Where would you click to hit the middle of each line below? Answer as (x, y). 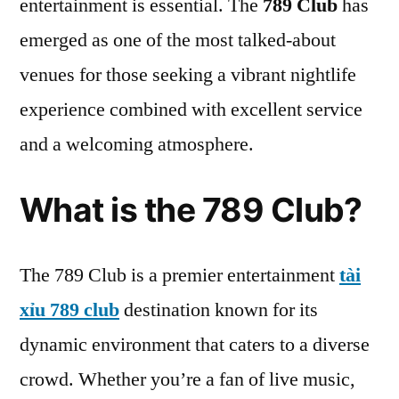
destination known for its (219, 310)
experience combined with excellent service (191, 110)
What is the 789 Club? (191, 210)
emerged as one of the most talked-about (178, 40)
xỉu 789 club (69, 310)
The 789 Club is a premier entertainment (179, 275)
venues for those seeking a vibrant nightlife (188, 75)
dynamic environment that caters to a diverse (195, 345)
